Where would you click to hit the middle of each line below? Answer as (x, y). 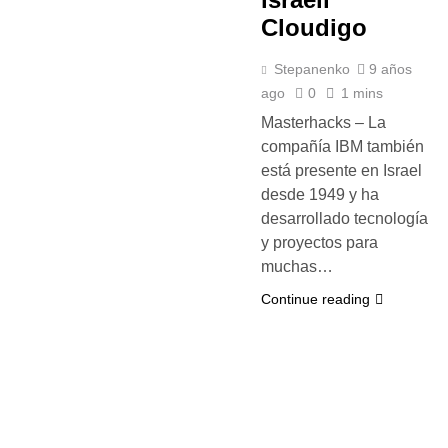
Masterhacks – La (323, 122)
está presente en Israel (341, 170)
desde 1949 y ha (320, 194)
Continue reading (315, 299)
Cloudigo (314, 27)
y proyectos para (319, 242)
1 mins (362, 93)
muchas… (297, 266)
